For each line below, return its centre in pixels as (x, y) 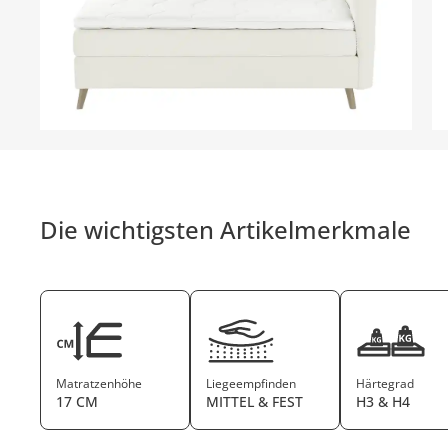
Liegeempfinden (251, 383)
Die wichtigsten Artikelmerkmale (226, 229)
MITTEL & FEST (255, 401)
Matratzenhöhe (99, 383)
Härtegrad (385, 383)
